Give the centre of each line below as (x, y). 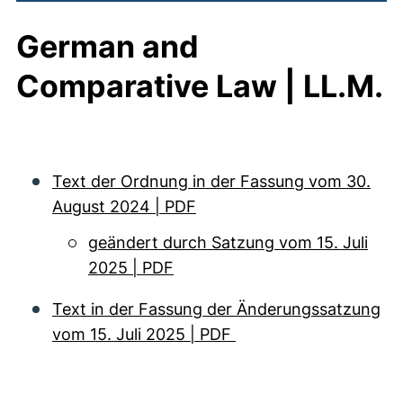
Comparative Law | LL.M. (200, 86)
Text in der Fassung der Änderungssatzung (216, 309)
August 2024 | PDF (124, 206)
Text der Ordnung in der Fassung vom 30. (211, 181)
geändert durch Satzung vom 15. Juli (228, 242)
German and (107, 46)
